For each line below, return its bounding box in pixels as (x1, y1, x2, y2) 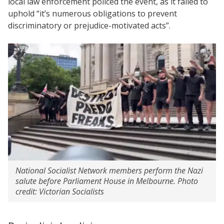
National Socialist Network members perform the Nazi (15, 164, 203, 176)
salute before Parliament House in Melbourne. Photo (15, 175, 198, 186)
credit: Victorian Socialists (15, 185, 104, 197)
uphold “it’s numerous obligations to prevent (8, 7, 177, 19)
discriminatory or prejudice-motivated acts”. (8, 19, 170, 31)
